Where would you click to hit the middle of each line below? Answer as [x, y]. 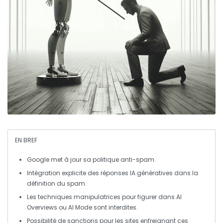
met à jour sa [71, 160]
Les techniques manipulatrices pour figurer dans [102, 197]
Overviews [42, 207]
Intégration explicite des [64, 173]
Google [38, 160]
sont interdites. [115, 207]
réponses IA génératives [137, 173]
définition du [47, 183]
